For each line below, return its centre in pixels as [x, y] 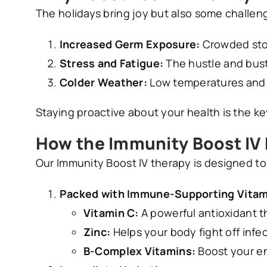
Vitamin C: [111, 213]
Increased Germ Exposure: [130, 44]
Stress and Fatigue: [111, 63]
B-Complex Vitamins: [139, 251]
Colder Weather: [103, 83]
